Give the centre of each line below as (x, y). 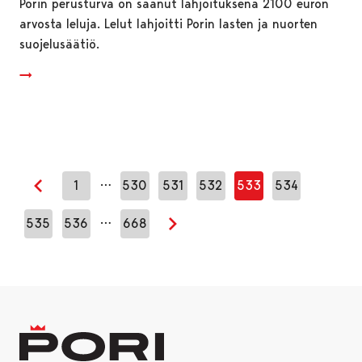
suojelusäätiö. (59, 44)
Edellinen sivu (77, 196)
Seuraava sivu (212, 234)
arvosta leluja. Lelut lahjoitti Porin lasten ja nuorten (168, 23)
